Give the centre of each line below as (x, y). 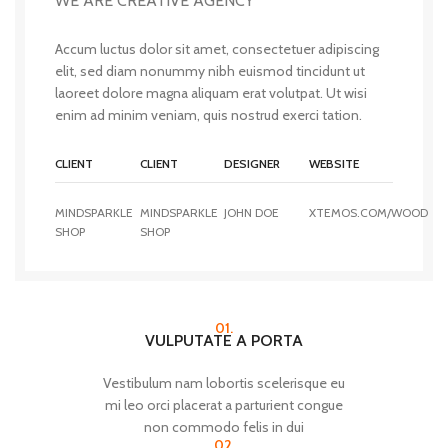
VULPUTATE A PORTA (224, 340)
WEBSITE (333, 163)
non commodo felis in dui (224, 427)
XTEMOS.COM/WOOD (368, 212)
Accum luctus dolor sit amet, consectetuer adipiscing (217, 49)
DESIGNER (252, 163)
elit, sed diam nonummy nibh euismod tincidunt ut (210, 71)
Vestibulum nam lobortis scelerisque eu (224, 383)
